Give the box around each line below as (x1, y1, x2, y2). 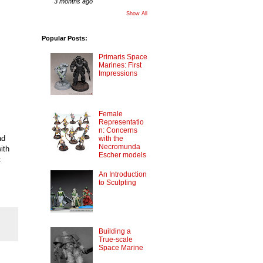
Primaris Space (98, 53, 147, 62)
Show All (126, 10, 147, 16)
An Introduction (98, 170, 147, 179)
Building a (98, 227, 131, 235)
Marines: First (98, 61, 141, 70)
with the (98, 134, 123, 143)
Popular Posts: (42, 34, 87, 42)
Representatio (98, 117, 144, 126)
